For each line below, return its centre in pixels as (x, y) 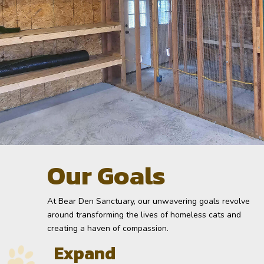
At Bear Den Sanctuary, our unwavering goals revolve (148, 202)
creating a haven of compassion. (108, 229)
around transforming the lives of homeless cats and (144, 215)
